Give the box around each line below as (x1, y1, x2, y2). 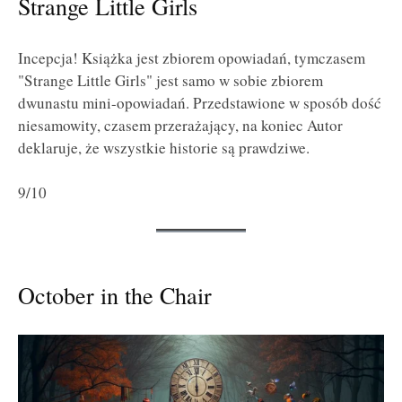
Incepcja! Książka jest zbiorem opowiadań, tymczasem (18, 47, 365, 68)
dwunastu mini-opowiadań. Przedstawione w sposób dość (18, 92, 381, 113)
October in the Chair (18, 278, 212, 310)
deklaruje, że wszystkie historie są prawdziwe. (18, 136, 310, 158)
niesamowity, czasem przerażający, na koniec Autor (18, 114, 343, 135)
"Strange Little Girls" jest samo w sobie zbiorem (18, 69, 323, 91)
